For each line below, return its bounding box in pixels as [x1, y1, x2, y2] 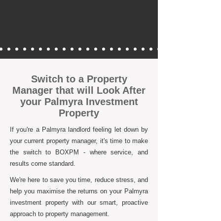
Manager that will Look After [12, 85, 146, 96]
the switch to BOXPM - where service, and [10, 148, 148, 156]
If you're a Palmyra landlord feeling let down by [10, 126, 148, 133]
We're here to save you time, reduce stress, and [10, 176, 148, 184]
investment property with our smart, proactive [10, 199, 148, 206]
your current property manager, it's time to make [10, 137, 148, 145]
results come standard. [10, 160, 75, 167]
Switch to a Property [31, 74, 127, 84]
